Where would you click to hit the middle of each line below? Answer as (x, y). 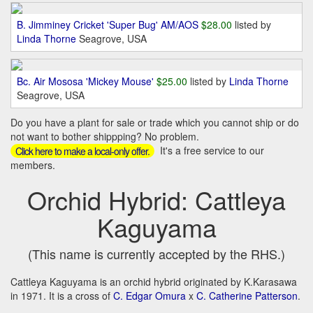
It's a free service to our (211, 151)
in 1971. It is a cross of (62, 296)
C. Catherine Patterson (247, 296)
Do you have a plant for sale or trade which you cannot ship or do (155, 123)
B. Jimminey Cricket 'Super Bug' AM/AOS (108, 25)
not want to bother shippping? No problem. (105, 137)
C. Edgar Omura (150, 296)
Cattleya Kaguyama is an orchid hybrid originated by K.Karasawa (154, 282)
